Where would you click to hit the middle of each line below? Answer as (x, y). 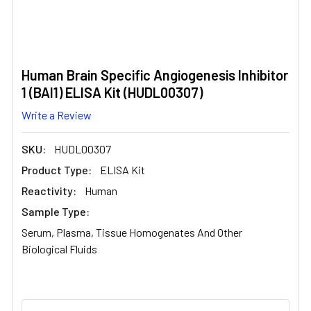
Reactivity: (49, 190)
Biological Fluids (59, 249)
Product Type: (57, 169)
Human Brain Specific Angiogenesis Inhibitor (155, 75)
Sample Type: (56, 211)
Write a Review (57, 115)
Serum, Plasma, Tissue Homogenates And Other (132, 232)
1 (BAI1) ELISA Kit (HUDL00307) (112, 92)
